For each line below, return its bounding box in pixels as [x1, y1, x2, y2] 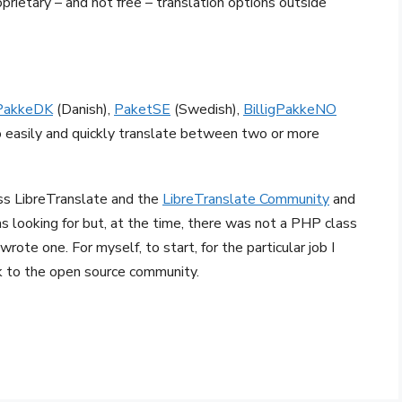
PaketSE [114, 100, 170, 120]
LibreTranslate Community [162, 189, 329, 210]
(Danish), [53, 100, 114, 120]
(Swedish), [170, 100, 243, 120]
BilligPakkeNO [243, 100, 336, 120]
